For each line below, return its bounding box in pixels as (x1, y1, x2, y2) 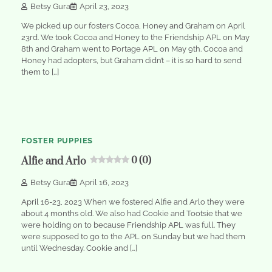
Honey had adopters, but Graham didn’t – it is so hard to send (21, 55, 242, 65)
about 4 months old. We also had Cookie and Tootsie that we (21, 208, 242, 218)
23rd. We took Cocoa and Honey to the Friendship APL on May (21, 32, 250, 42)
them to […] (21, 67, 59, 76)
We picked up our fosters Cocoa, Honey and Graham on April (21, 21, 245, 30)
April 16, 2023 (80, 177, 129, 187)
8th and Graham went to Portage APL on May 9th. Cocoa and (21, 44, 243, 53)
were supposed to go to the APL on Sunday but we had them (21, 231, 245, 241)
